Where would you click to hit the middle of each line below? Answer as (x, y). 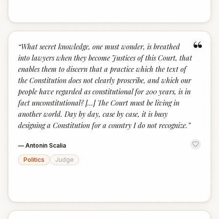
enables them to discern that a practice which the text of (102, 69)
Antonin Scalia (46, 145)
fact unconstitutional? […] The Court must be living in (99, 103)
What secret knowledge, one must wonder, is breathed (100, 46)
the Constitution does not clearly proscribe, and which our (105, 80)
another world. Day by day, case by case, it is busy (93, 114)
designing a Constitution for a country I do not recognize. (103, 125)
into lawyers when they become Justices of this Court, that (105, 58)
